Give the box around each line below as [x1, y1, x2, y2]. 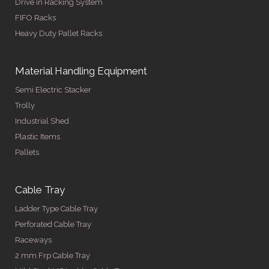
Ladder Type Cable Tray [15, 204, 98, 213]
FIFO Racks [15, 13, 56, 22]
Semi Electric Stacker [15, 85, 91, 94]
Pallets [15, 147, 39, 157]
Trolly [15, 100, 35, 110]
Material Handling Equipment [15, 64, 147, 77]
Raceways [15, 235, 52, 244]
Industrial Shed [15, 116, 69, 125]
